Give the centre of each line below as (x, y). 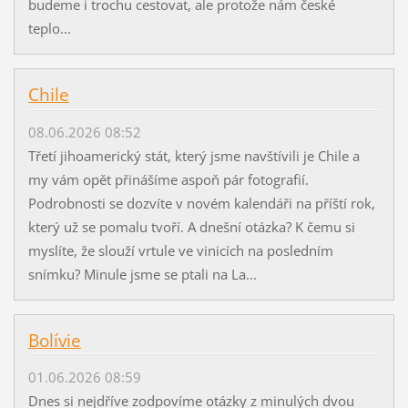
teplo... (49, 29)
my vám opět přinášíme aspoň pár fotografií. (168, 179)
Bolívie (54, 340)
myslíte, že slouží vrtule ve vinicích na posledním (180, 250)
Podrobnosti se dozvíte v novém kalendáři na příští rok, (201, 203)
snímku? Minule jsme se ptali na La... (142, 274)
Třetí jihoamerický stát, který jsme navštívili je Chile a (194, 155)
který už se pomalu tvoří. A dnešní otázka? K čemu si (191, 226)
